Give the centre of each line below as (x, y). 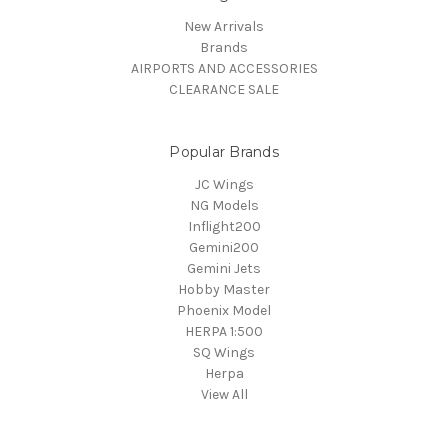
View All (224, 394)
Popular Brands (224, 151)
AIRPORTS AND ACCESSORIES (224, 68)
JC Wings (224, 184)
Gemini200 (224, 247)
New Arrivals (224, 26)
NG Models (224, 205)
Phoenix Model (224, 310)
